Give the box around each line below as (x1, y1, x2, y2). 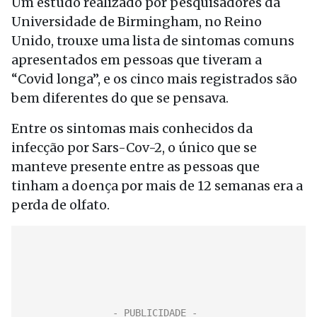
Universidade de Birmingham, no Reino (11, 13, 262, 30)
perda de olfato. (11, 197, 110, 213)
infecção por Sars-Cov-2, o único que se (11, 139, 257, 156)
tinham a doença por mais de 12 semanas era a (11, 178, 303, 194)
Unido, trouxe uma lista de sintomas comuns (11, 33, 294, 49)
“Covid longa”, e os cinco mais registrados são (11, 71, 297, 87)
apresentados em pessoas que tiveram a (11, 52, 262, 68)
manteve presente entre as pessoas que (11, 158, 260, 175)
